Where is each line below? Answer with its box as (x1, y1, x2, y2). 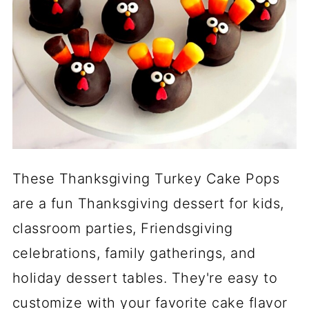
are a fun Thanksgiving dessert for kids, (12, 195, 284, 212)
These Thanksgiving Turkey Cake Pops (12, 170, 280, 187)
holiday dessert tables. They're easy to (12, 270, 278, 286)
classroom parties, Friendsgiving (12, 220, 233, 237)
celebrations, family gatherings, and (12, 245, 256, 261)
